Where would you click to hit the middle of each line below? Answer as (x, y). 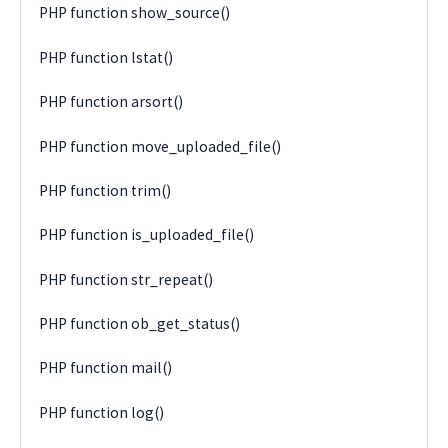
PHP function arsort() (111, 102)
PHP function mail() (106, 368)
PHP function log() (102, 412)
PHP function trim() (105, 190)
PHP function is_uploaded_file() (147, 235)
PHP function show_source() (135, 13)
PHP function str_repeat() (126, 279)
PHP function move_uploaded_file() (160, 146)
